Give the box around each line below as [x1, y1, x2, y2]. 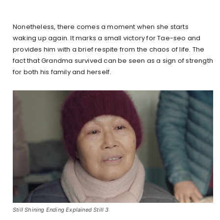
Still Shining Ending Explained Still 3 [13, 206, 109, 214]
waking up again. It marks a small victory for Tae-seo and [13, 33, 201, 43]
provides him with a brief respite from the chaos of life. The [13, 44, 205, 54]
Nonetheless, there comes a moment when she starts [13, 22, 189, 31]
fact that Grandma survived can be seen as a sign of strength [13, 55, 214, 65]
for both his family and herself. [13, 67, 111, 77]
